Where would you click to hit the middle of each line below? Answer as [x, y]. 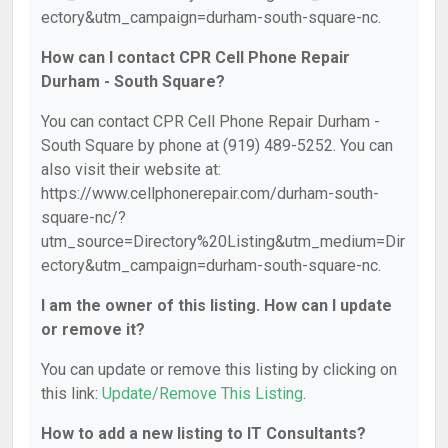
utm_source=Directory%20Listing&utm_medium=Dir [223, 241]
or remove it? [93, 329]
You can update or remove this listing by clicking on [219, 369]
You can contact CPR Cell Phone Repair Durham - [210, 121]
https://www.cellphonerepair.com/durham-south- [210, 193]
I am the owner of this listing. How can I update [216, 305]
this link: [71, 393]
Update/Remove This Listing [202, 393]
